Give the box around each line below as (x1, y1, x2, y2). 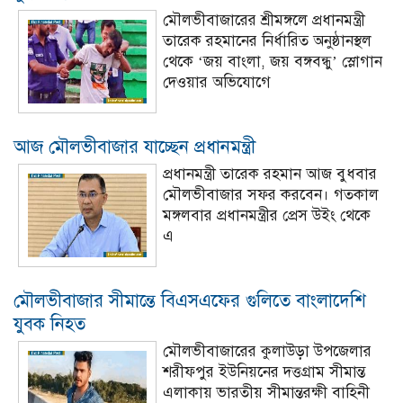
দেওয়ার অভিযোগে (163, 73, 271, 92)
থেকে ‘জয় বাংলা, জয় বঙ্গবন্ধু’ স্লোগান (163, 52, 382, 71)
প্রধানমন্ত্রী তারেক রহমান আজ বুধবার (163, 165, 377, 184)
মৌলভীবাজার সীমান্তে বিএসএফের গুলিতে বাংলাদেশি (13, 290, 366, 312)
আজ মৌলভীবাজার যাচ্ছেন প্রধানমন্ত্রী (13, 136, 255, 158)
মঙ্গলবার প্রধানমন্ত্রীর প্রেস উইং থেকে (163, 206, 371, 225)
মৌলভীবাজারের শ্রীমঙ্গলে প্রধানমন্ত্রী (163, 11, 365, 30)
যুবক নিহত (13, 313, 85, 336)
